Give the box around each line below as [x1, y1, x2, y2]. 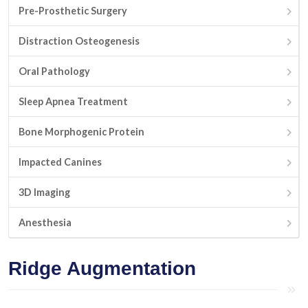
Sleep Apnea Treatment [19, 96, 128, 107]
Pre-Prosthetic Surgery [19, 5, 127, 16]
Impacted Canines [19, 156, 102, 168]
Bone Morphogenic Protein [19, 126, 144, 137]
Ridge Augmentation [8, 258, 196, 279]
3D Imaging [19, 186, 70, 198]
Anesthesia [19, 217, 71, 228]
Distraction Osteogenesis [19, 35, 140, 47]
